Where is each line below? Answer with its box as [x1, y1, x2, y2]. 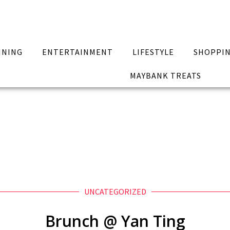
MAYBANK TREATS [129, 70, 201, 81]
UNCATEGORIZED [84, 186, 146, 197]
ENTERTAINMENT [42, 47, 113, 57]
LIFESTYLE [132, 47, 174, 57]
